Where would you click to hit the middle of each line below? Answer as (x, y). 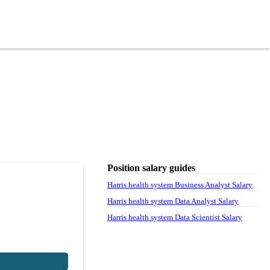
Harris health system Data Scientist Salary (175, 217)
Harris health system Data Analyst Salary (173, 201)
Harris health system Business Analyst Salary (180, 184)
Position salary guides (151, 168)
